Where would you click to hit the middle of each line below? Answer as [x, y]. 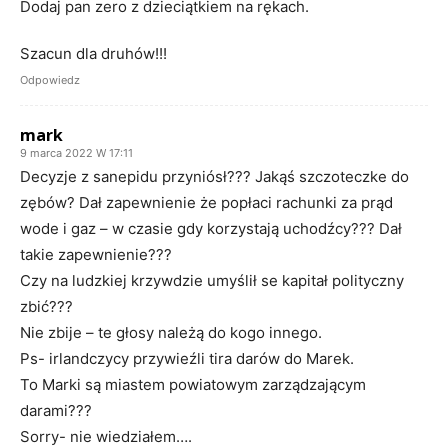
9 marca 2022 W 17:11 [76, 152]
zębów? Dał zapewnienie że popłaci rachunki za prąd [206, 202]
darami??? [56, 410]
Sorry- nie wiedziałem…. [106, 436]
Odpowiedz [50, 79]
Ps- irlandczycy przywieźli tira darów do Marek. [187, 358]
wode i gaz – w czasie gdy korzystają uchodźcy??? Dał [211, 228]
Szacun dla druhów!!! [93, 53]
